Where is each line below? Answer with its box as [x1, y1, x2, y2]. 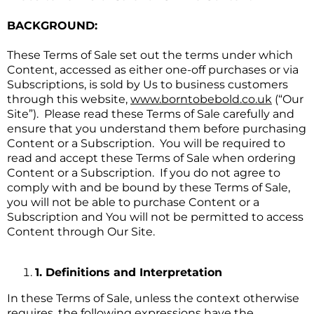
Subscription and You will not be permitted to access [7, 210, 303, 224]
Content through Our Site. [7, 225, 158, 239]
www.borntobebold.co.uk [130, 93, 272, 107]
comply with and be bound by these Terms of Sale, [7, 181, 290, 195]
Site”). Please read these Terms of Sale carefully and [7, 107, 294, 121]
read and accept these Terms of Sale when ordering [7, 151, 296, 165]
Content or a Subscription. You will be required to [7, 137, 285, 151]
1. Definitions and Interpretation [35, 266, 222, 280]
